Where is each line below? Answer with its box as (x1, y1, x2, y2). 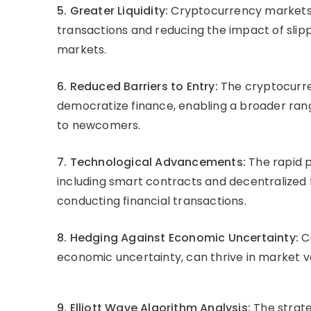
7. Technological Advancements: (57, 154, 246, 171)
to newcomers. (57, 117, 141, 134)
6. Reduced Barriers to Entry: (57, 78, 218, 95)
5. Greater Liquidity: (57, 3, 169, 19)
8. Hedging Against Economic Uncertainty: (57, 230, 299, 246)
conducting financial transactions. (57, 193, 246, 210)
